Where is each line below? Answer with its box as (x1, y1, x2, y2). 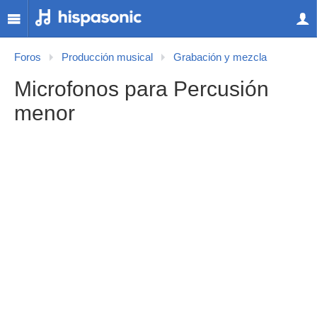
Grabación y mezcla (173, 52, 267, 63)
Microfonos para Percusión (14, 77, 269, 100)
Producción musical (62, 52, 153, 63)
